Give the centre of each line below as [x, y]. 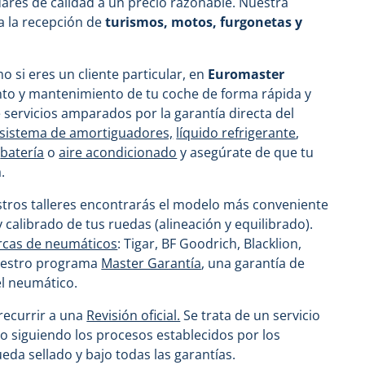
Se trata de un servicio [251, 315]
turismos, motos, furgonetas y [204, 22]
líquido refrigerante [236, 133]
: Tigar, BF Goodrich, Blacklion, [210, 244]
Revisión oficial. [134, 315]
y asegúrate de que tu [246, 152]
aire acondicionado [118, 152]
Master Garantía [152, 263]
